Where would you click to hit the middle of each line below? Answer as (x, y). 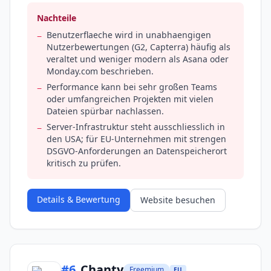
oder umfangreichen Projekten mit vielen (130, 99)
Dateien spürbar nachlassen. (105, 111)
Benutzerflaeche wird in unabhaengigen (129, 35)
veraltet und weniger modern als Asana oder (138, 59)
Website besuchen (178, 200)
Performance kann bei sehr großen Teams (132, 87)
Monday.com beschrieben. (100, 71)
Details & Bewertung (79, 200)
